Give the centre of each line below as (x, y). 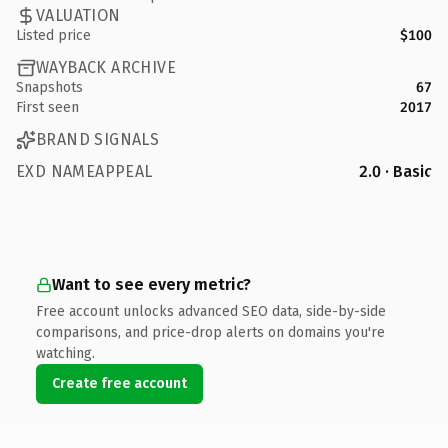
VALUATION (78, 15)
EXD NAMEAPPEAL (84, 171)
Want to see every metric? (151, 284)
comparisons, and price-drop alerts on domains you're (210, 332)
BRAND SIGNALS (98, 139)
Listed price (53, 35)
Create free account (119, 383)
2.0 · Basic (395, 171)
